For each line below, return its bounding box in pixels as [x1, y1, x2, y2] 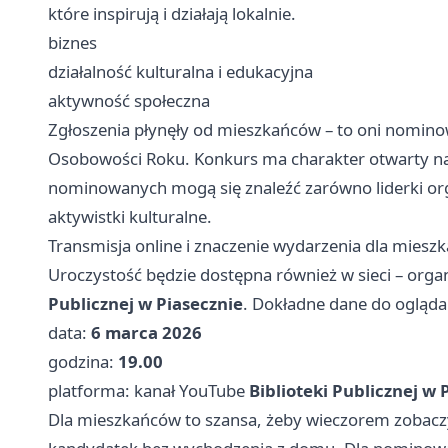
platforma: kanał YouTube [48, 378, 249, 402]
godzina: [48, 349, 118, 373]
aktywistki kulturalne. [48, 204, 212, 228]
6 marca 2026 [91, 320, 202, 344]
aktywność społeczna [48, 88, 210, 112]
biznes [48, 30, 97, 54]
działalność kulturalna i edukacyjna [48, 59, 313, 83]
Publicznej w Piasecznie [48, 291, 243, 315]
